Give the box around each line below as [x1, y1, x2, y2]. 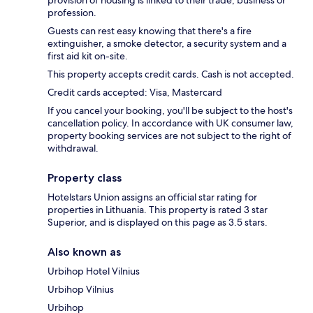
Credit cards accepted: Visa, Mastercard [48, 86, 222, 99]
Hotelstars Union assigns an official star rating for [48, 191, 257, 204]
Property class [48, 171, 122, 185]
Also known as [48, 245, 121, 259]
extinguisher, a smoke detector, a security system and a [48, 37, 286, 50]
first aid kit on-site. [48, 50, 128, 63]
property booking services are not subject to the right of [48, 129, 291, 143]
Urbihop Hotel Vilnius [48, 265, 140, 278]
